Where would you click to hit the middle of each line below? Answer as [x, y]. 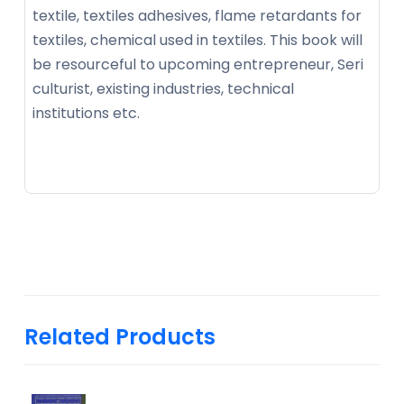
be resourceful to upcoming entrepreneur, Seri [198, 64]
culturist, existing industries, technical [163, 88]
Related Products [120, 336]
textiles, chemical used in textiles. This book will [197, 40]
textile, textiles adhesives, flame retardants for [197, 15]
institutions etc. [86, 113]
